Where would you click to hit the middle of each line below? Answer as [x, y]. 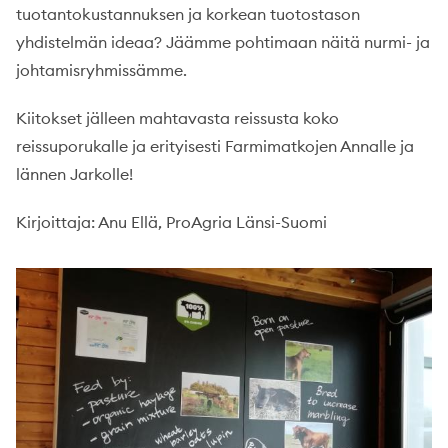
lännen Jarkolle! [74, 174]
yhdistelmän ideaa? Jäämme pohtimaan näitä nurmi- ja [223, 42]
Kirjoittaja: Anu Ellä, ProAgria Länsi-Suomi [171, 222]
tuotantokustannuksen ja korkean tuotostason [188, 14]
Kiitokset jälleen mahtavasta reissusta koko [177, 118]
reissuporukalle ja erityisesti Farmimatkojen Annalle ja [215, 146]
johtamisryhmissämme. [101, 70]
